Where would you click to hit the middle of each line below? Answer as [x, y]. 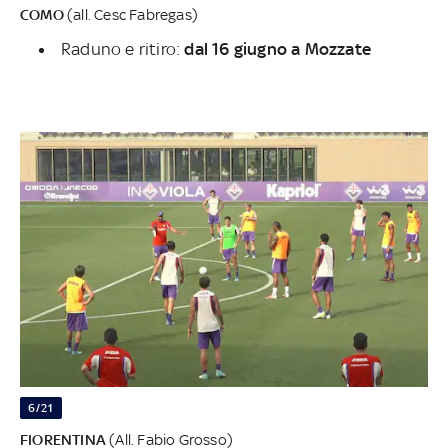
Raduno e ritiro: [123, 48]
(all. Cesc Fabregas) [131, 14]
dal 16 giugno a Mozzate [278, 48]
